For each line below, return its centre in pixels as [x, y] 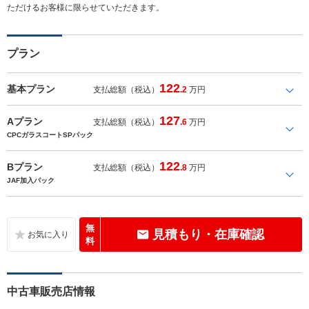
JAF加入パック [31, 180]
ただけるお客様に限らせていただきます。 [86, 7]
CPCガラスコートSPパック [50, 134]
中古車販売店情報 [51, 291]
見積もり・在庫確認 [208, 234]
